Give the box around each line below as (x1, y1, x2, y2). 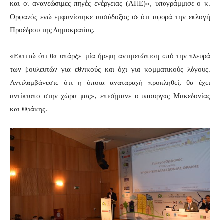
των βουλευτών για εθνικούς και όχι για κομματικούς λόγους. (10, 65, 210, 73)
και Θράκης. (10, 105, 49, 113)
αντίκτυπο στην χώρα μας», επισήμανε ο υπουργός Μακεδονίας (10, 91, 210, 100)
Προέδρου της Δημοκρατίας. (10, 26, 95, 34)
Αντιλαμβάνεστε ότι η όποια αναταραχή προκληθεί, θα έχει (10, 78, 210, 86)
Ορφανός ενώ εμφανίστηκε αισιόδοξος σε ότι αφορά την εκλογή (10, 12, 210, 21)
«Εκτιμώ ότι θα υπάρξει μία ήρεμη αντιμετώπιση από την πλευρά (10, 52, 210, 60)
